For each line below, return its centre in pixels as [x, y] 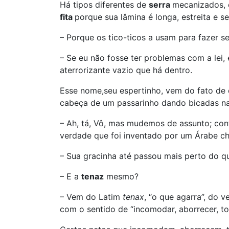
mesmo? [121, 176]
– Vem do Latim [91, 197]
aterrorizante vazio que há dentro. [126, 70]
